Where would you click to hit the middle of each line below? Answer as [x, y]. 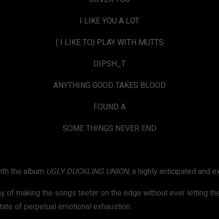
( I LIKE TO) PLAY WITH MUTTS [109, 43]
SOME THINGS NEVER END [109, 129]
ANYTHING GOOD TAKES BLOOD [109, 86]
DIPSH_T [109, 64]
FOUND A [109, 107]
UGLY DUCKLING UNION [87, 172]
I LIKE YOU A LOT [109, 21]
